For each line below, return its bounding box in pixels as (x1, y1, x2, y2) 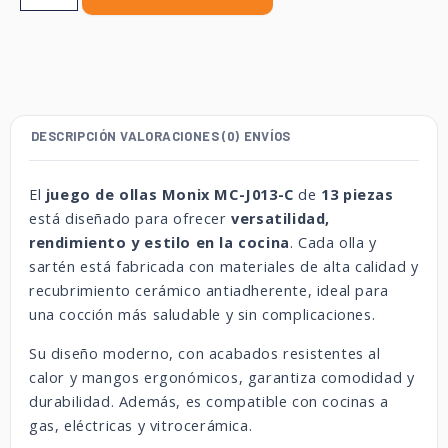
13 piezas (321, 185, 394, 205)
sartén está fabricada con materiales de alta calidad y (29, 257, 419, 277)
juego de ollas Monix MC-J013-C (45, 185, 294, 205)
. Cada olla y (289, 233, 377, 253)
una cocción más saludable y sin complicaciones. (29, 305, 376, 325)
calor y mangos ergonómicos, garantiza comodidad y (29, 367, 415, 387)
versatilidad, (231, 209, 331, 229)
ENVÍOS (243, 128, 291, 145)
